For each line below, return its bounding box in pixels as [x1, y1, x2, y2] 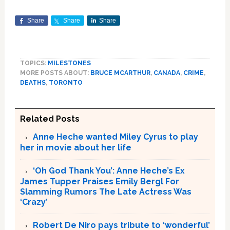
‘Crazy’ [20, 197, 47, 207]
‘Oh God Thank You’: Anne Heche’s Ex [32, 166, 185, 176]
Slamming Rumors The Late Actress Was [20, 187, 191, 197]
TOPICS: [20, 60, 48, 67]
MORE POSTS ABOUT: [20, 69, 90, 77]
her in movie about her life [20, 143, 131, 153]
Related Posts [20, 114, 80, 124]
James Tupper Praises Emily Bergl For [20, 177, 179, 187]
